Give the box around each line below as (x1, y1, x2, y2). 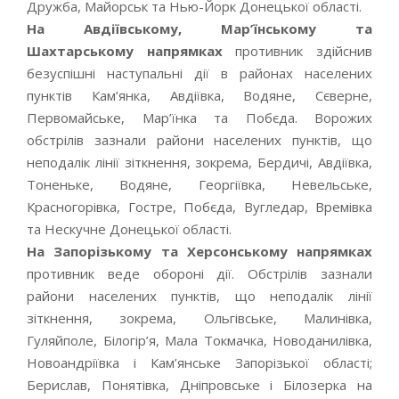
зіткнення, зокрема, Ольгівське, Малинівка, (27, 309, 372, 327)
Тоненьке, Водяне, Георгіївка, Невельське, (27, 175, 372, 193)
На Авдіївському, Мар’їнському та (27, 20, 372, 37)
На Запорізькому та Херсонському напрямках (27, 242, 372, 260)
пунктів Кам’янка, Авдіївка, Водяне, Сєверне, (27, 86, 372, 104)
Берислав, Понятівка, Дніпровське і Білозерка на (27, 376, 372, 394)
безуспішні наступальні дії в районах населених (27, 64, 372, 82)
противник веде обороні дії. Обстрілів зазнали (27, 265, 372, 282)
